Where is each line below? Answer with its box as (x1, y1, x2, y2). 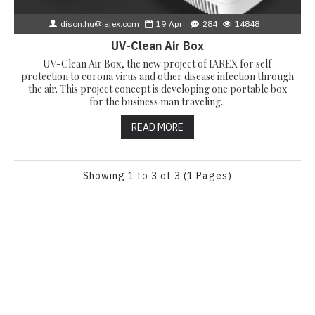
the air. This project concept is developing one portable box (27, 82, 287, 96)
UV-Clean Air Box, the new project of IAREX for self (43, 56, 272, 70)
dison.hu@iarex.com (60, 18, 140, 29)
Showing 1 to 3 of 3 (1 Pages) (83, 169, 232, 182)
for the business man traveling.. (89, 94, 226, 108)
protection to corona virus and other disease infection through (21, 69, 294, 83)
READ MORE (131, 120, 184, 134)
